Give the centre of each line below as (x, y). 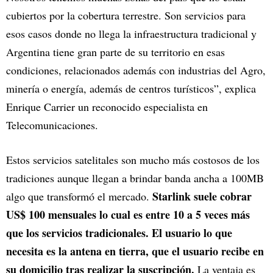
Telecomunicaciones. (54, 125)
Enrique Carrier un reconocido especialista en (107, 107)
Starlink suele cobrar (202, 197)
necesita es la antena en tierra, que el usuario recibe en (135, 251)
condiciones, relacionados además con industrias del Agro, (136, 70)
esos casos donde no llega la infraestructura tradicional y (131, 34)
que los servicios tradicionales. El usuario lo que (119, 233)
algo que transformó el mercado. (79, 197)
